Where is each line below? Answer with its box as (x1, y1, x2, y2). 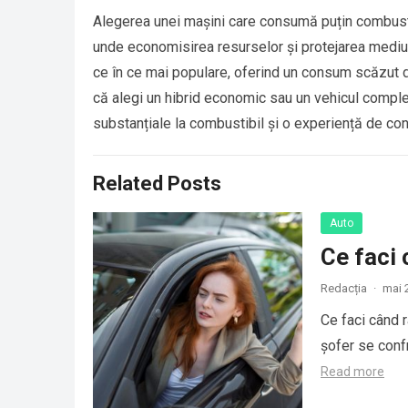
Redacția (321, 281, 367, 296)
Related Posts (93, 172, 221, 196)
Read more (321, 364, 384, 380)
